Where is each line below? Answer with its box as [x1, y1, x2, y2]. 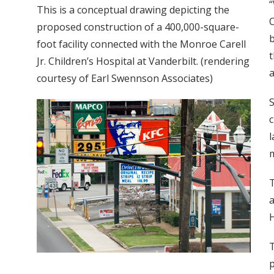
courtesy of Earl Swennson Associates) [37, 72, 213, 86]
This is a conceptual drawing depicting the [37, 3, 229, 17]
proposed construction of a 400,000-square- [37, 20, 239, 34]
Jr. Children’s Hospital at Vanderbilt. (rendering [37, 54, 250, 68]
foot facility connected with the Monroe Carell [37, 37, 246, 51]
